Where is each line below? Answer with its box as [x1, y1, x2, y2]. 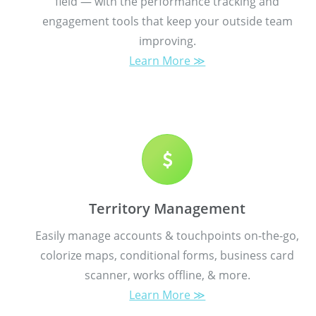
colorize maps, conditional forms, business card [40, 247, 295, 263]
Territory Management [89, 198, 246, 218]
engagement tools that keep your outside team [42, 13, 293, 29]
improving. [138, 32, 196, 49]
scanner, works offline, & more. [84, 267, 250, 283]
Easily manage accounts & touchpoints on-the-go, [35, 227, 300, 243]
